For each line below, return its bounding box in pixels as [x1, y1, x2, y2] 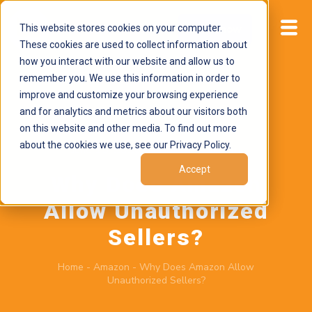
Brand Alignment [158, 142, 242, 157]
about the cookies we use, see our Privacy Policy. [19, 139, 231, 150]
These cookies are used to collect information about [19, 39, 247, 50]
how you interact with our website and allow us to [19, 56, 235, 67]
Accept [178, 164, 210, 175]
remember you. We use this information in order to [19, 72, 240, 84]
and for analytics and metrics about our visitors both [19, 106, 247, 117]
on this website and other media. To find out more [19, 123, 237, 134]
